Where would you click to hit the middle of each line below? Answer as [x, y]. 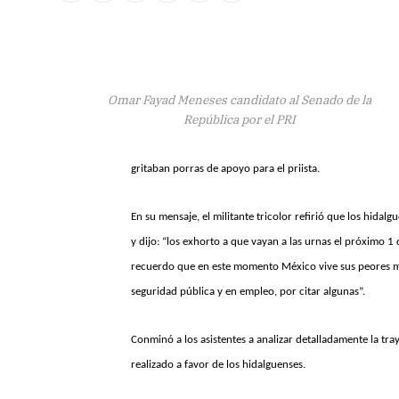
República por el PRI [240, 119]
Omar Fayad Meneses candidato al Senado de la [240, 99]
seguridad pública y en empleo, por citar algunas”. [248, 292]
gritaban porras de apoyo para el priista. [225, 169]
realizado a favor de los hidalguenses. [218, 365]
